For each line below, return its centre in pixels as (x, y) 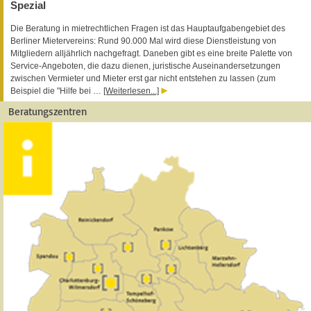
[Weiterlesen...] (131, 91)
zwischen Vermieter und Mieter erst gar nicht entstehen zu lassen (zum (143, 78)
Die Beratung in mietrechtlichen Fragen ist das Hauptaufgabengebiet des (148, 28)
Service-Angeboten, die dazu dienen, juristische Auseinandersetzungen (145, 66)
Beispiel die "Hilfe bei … (57, 91)
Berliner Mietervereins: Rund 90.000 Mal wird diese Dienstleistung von (143, 41)
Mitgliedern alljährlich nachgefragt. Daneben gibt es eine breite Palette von (151, 53)
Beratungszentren (48, 111)
